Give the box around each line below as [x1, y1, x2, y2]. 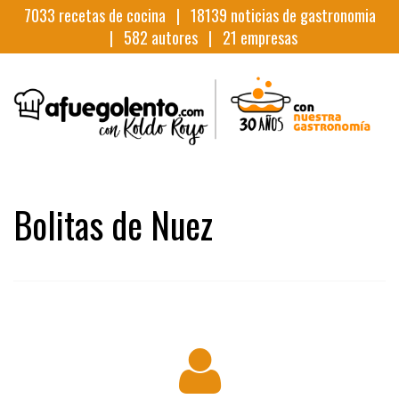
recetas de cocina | [54, 4, 191, 27]
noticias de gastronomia [226, 4, 376, 27]
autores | [147, 26, 223, 49]
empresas [236, 26, 297, 49]
